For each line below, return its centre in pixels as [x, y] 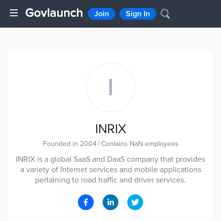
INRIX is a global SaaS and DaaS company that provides [110, 159]
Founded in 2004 [70, 144]
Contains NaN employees [140, 144]
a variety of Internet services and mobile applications [110, 170]
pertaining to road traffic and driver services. [110, 180]
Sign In [138, 14]
